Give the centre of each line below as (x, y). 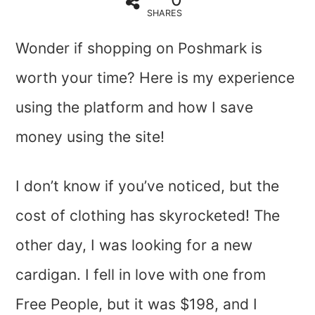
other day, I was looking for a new (134, 245)
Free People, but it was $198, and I (137, 304)
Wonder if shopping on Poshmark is (139, 49)
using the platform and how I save (135, 108)
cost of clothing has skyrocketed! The (148, 216)
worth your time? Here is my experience (155, 78)
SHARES (165, 13)
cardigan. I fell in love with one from (141, 275)
